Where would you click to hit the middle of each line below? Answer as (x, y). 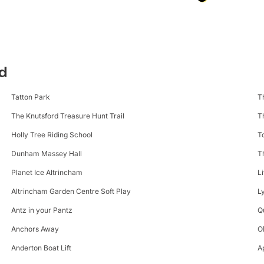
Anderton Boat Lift (41, 247)
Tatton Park (30, 97)
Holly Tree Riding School (52, 134)
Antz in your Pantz (42, 210)
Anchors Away (35, 229)
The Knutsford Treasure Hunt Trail (67, 115)
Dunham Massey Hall (46, 153)
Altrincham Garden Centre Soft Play (71, 191)
